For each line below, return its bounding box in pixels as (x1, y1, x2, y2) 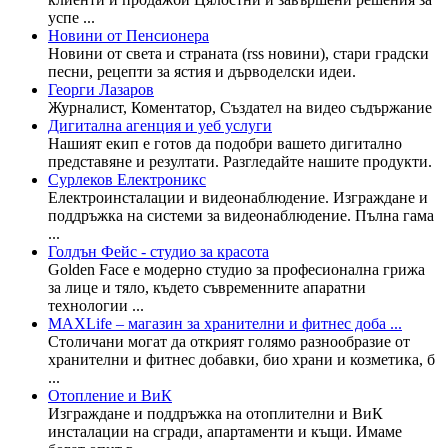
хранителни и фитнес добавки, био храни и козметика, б (48, 350, 435, 368)
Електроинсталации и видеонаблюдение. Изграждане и (48, 188, 428, 206)
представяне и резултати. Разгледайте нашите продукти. (48, 152, 432, 170)
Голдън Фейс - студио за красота (48, 242, 269, 260)
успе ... (48, 8, 95, 26)
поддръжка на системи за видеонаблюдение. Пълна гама (48, 206, 434, 224)
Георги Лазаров (48, 80, 154, 98)
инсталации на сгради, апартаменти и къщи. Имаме (48, 422, 402, 440)
